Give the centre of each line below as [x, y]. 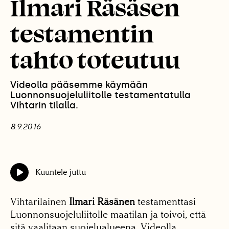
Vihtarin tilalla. [44, 106]
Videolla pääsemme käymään [79, 85]
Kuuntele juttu [60, 172]
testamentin [82, 33]
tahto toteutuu [95, 59]
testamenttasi [165, 202]
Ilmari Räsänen [102, 202]
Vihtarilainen [40, 202]
